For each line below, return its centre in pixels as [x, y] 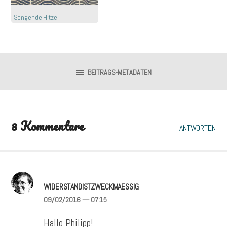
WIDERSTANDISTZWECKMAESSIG [91, 186]
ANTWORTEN [198, 128]
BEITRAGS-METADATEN [119, 72]
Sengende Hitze [35, 17]
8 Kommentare [47, 126]
